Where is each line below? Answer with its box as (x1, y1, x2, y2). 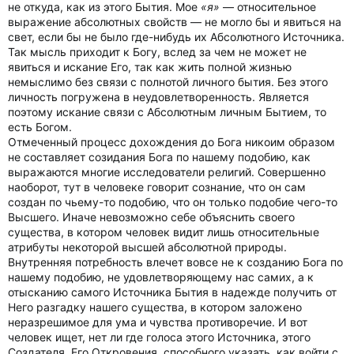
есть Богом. (8, 120, 72, 134)
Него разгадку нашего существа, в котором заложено (8, 300, 302, 314)
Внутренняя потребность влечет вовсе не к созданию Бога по (8, 255, 343, 269)
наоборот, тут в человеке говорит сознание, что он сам (8, 180, 306, 194)
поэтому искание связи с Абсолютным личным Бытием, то (8, 105, 326, 119)
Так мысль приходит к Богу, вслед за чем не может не (8, 45, 307, 58)
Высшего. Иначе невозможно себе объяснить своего (8, 210, 295, 224)
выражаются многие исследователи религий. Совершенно (8, 165, 326, 179)
